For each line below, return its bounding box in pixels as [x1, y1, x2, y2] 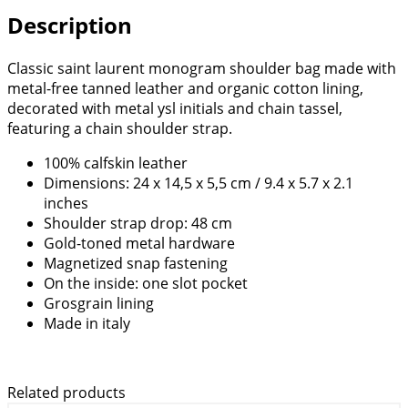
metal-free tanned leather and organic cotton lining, [7, 77, 363, 98]
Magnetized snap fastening [44, 252, 228, 273]
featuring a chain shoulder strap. [7, 117, 232, 138]
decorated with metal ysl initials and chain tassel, [7, 97, 342, 118]
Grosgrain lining [44, 292, 154, 313]
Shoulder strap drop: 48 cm [44, 212, 232, 233]
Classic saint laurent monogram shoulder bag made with [7, 57, 396, 78]
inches [44, 192, 88, 213]
